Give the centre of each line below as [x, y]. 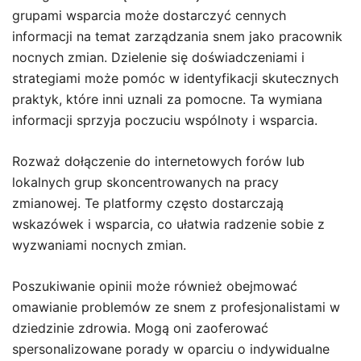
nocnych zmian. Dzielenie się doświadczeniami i [158, 58]
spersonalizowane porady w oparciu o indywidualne [171, 349]
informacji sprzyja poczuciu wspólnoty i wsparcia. [165, 120]
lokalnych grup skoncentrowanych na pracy [145, 183]
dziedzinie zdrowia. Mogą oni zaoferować [140, 328]
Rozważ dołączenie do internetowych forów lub [158, 162]
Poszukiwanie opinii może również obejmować [155, 286]
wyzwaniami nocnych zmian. [99, 245]
